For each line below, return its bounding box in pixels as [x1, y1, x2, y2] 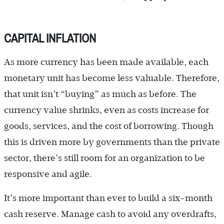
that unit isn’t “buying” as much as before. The [4, 89, 196, 99]
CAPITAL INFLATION [4, 31, 96, 47]
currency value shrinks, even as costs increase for [4, 105, 209, 115]
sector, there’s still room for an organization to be [4, 153, 205, 163]
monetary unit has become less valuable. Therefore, [4, 73, 219, 83]
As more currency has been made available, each [4, 57, 208, 67]
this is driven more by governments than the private [4, 137, 220, 147]
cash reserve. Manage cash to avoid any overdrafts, [4, 209, 216, 219]
